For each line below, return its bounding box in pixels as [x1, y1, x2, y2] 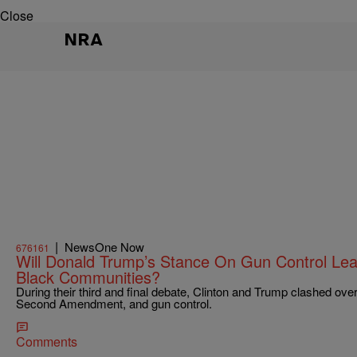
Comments [16, 332, 77, 351]
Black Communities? [16, 265, 160, 289]
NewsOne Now [65, 238, 144, 256]
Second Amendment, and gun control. [16, 295, 212, 312]
